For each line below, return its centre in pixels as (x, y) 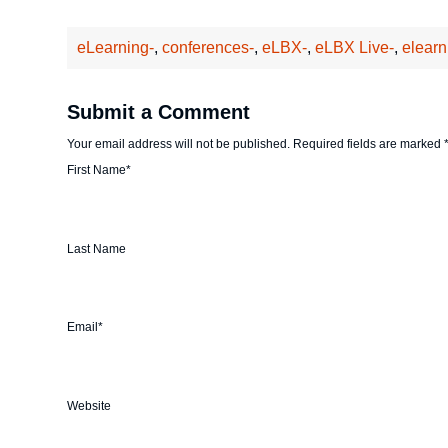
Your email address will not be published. (179, 144)
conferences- (208, 47)
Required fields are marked (367, 144)
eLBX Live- (355, 47)
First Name (97, 170)
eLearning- (116, 47)
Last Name (97, 248)
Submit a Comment (159, 112)
